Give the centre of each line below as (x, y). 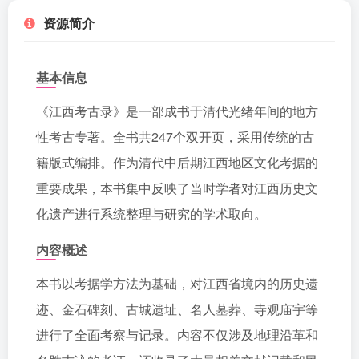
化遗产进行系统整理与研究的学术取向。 (151, 214)
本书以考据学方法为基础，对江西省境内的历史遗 (177, 283)
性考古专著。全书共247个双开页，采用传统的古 (175, 137)
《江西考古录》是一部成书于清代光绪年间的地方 (177, 111)
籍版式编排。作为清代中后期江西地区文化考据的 (177, 162)
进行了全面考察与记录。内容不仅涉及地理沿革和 (177, 335)
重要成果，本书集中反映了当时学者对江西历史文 (177, 188)
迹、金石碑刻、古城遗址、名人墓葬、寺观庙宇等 (177, 309)
